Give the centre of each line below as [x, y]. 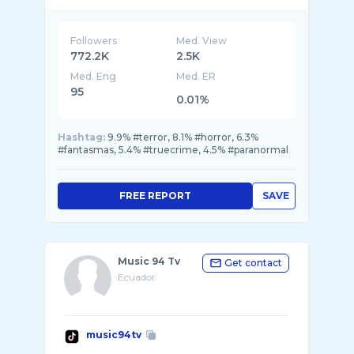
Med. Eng [93, 76]
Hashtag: [81, 137]
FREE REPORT [155, 196]
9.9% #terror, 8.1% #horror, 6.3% [183, 137]
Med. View [202, 41]
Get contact [253, 263]
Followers [94, 41]
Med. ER [196, 76]
